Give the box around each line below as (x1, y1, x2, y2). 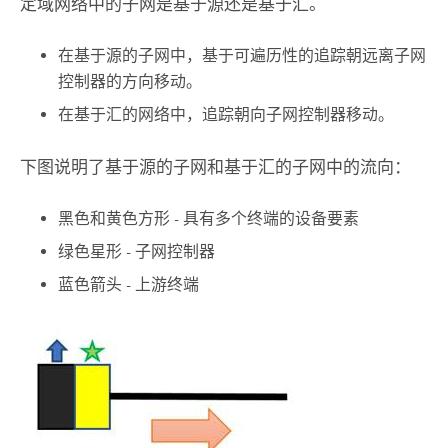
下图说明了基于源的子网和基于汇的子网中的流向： (19, 157, 411, 178)
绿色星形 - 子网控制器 (58, 242, 216, 262)
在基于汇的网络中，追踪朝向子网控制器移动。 (58, 104, 395, 124)
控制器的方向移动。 (58, 72, 203, 92)
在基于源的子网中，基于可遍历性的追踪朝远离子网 (58, 46, 427, 66)
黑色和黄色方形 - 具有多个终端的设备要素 (58, 209, 360, 229)
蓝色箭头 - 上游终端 (58, 274, 200, 294)
